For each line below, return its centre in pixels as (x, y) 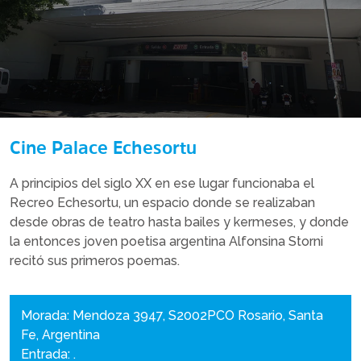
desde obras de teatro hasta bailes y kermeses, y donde (179, 222)
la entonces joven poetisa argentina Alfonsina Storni (166, 241)
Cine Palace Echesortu (103, 147)
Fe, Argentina (60, 335)
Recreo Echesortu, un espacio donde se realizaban (162, 203)
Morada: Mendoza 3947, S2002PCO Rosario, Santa (172, 315)
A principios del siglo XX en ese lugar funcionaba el (162, 183)
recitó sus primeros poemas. (96, 261)
